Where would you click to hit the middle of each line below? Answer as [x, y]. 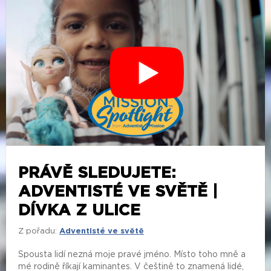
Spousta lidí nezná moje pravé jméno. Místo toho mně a [132, 254]
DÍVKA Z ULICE [79, 210]
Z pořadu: [38, 231]
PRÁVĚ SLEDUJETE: [97, 173]
